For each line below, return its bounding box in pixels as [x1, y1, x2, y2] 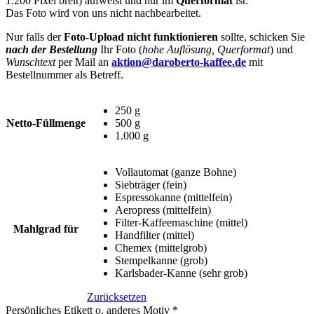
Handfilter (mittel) [115, 228, 194, 241]
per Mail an [55, 55, 111, 68]
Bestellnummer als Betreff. [6, 68, 123, 81]
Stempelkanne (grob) [115, 254, 207, 266]
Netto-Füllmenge [6, 116, 86, 129]
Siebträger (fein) [115, 178, 186, 191]
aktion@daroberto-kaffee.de [111, 55, 246, 68]
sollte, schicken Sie [218, 30, 305, 43]
